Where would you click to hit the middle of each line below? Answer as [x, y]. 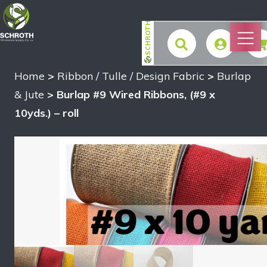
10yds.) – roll [46, 113]
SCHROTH [148, 38]
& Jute [29, 94]
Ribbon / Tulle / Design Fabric [131, 76]
